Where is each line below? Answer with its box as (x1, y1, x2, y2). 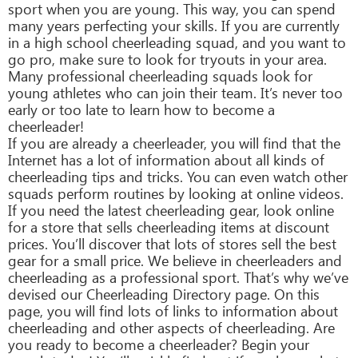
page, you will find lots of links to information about (8, 300, 338, 320)
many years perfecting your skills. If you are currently (8, 15, 340, 35)
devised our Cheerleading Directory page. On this (8, 284, 320, 304)
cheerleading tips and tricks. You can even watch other (8, 166, 348, 186)
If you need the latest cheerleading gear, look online (8, 200, 334, 220)
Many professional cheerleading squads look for (8, 66, 312, 86)
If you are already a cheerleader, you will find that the (8, 133, 340, 153)
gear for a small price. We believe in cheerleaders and (8, 250, 342, 270)
